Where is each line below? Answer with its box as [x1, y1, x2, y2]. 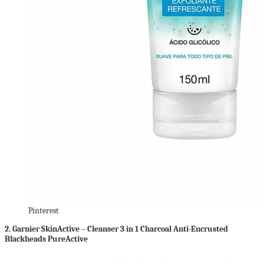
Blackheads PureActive [5, 233, 88, 244]
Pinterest [28, 205, 59, 216]
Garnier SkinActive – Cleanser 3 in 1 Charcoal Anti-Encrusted [12, 223, 228, 234]
